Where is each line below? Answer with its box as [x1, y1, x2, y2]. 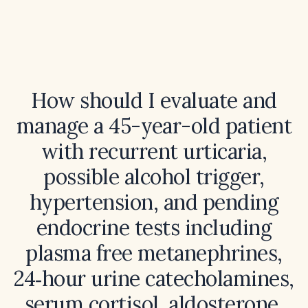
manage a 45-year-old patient [16, 113, 292, 139]
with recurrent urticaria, [41, 138, 267, 164]
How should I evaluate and [31, 87, 277, 113]
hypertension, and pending [29, 189, 279, 215]
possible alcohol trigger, [43, 164, 265, 190]
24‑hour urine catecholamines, [14, 265, 294, 291]
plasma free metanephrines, [25, 240, 283, 266]
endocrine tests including [36, 214, 272, 241]
